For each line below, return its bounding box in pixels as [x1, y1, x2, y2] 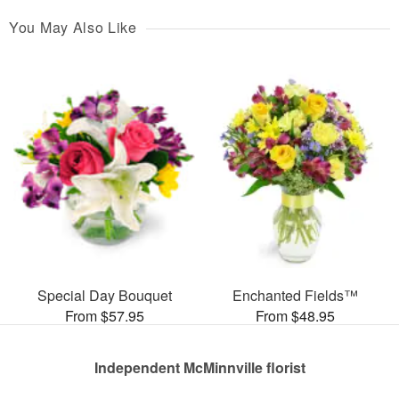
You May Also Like [9, 16, 137, 37]
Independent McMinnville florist [94, 357, 305, 379]
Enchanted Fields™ [232, 285, 358, 306]
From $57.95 [64, 305, 144, 327]
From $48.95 [255, 305, 335, 327]
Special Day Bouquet [37, 285, 172, 306]
